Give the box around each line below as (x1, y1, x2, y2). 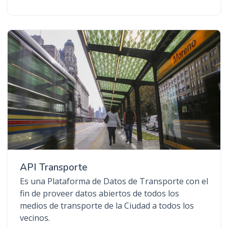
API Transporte (20, 161, 88, 175)
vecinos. (20, 212, 50, 224)
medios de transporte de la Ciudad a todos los (20, 200, 194, 212)
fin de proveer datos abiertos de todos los (20, 188, 179, 199)
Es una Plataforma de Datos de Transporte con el (20, 176, 208, 187)
